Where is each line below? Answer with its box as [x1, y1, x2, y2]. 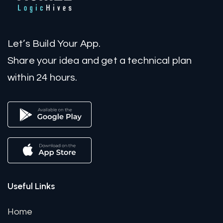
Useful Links [7, 180, 55, 192]
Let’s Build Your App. [7, 38, 101, 49]
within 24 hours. [7, 72, 78, 83]
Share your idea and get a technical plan [7, 55, 192, 66]
